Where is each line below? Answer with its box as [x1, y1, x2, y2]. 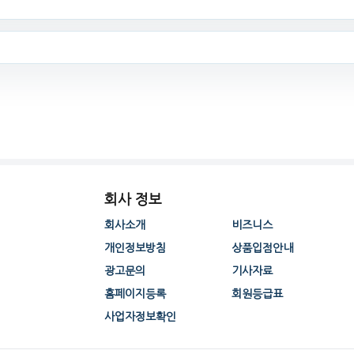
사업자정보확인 [104, 311, 176, 322]
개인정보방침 [104, 243, 166, 254]
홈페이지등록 [104, 288, 166, 299]
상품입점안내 [232, 243, 294, 254]
